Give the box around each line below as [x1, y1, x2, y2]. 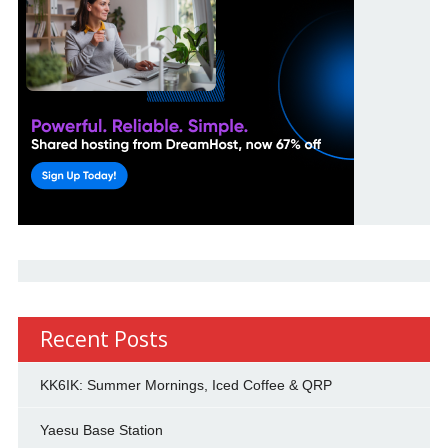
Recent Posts [39, 325, 168, 354]
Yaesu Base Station [39, 422, 163, 439]
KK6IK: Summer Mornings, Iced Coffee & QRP [39, 377, 332, 394]
